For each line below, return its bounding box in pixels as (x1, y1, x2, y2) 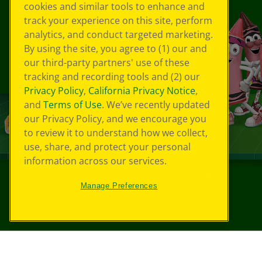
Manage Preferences (80, 181, 158, 191)
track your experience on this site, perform (24, 14, 212, 27)
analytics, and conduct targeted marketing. (24, 28, 213, 42)
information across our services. (24, 154, 167, 168)
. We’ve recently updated (102, 98, 210, 112)
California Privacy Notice (88, 84, 195, 98)
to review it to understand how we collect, (24, 126, 208, 140)
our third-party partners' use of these (24, 56, 189, 70)
